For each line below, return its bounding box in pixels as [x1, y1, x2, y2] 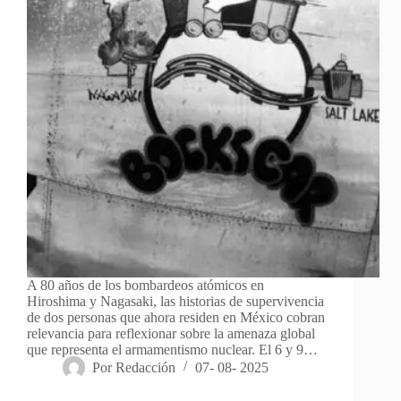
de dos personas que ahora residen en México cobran [27, 309, 325, 325]
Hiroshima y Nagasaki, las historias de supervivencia [27, 293, 324, 309]
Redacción [115, 359, 176, 375]
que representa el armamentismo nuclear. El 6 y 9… [27, 341, 318, 357]
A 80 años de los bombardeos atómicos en [27, 277, 264, 293]
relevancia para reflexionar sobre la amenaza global [27, 325, 315, 341]
